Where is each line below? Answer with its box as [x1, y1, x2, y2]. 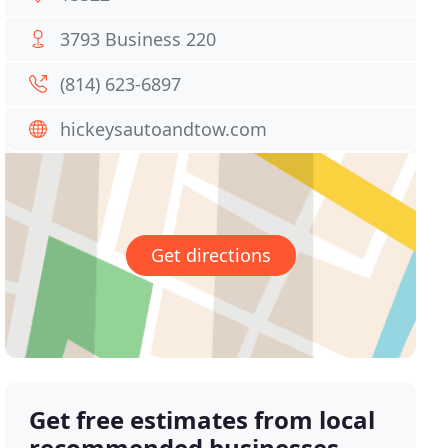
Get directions [150, 243, 271, 268]
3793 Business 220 [60, 27, 217, 51]
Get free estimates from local [29, 403, 376, 437]
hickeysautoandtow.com [60, 117, 268, 141]
